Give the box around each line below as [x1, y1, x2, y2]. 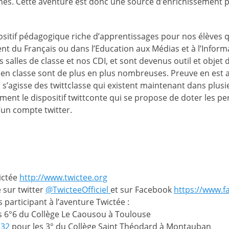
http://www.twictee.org [19, 172, 107, 183]
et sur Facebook [110, 184, 174, 195]
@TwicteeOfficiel [45, 184, 110, 195]
